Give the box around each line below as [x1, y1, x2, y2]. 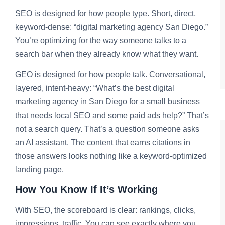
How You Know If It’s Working [15, 184, 158, 195]
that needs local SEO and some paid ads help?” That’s [15, 111, 209, 120]
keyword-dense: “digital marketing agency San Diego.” [15, 22, 208, 31]
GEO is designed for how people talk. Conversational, [15, 70, 205, 79]
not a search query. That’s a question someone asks [15, 125, 199, 134]
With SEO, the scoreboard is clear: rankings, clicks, [15, 206, 196, 215]
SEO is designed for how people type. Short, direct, [15, 9, 196, 18]
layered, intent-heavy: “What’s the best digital [15, 84, 174, 93]
